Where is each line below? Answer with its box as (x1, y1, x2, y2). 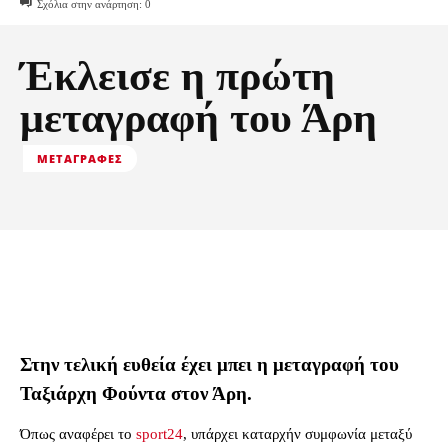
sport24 (136, 426, 183, 443)
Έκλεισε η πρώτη (20, 53, 335, 100)
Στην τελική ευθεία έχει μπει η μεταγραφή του (20, 354, 399, 376)
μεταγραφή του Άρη (20, 95, 377, 142)
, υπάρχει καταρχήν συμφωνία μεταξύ (183, 426, 412, 443)
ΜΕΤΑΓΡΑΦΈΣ (37, 151, 123, 167)
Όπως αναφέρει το (20, 426, 136, 443)
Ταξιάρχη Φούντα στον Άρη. (20, 383, 252, 405)
